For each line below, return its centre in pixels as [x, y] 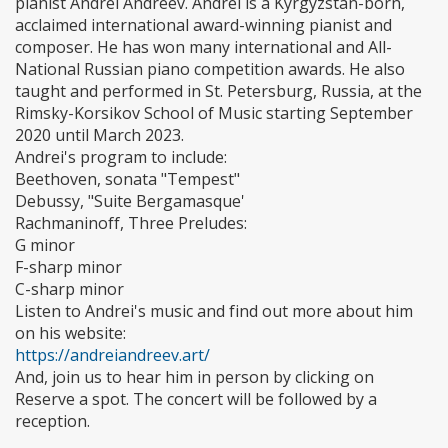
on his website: [70, 333]
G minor [45, 245]
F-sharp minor [68, 267]
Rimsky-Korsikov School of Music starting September [214, 113]
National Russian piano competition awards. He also [210, 69]
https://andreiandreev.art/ [112, 355]
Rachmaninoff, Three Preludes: [131, 223]
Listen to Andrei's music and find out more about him [214, 311]
